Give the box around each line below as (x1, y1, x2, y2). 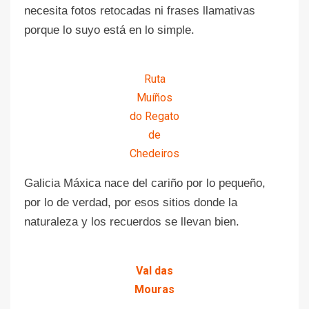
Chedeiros (130, 146, 179, 160)
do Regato (130, 109, 179, 123)
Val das (136, 263, 173, 277)
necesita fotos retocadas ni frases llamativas (24, 3, 255, 17)
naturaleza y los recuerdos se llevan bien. (24, 215, 239, 228)
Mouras (134, 282, 175, 296)
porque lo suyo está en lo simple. (24, 23, 195, 37)
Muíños (137, 90, 172, 104)
